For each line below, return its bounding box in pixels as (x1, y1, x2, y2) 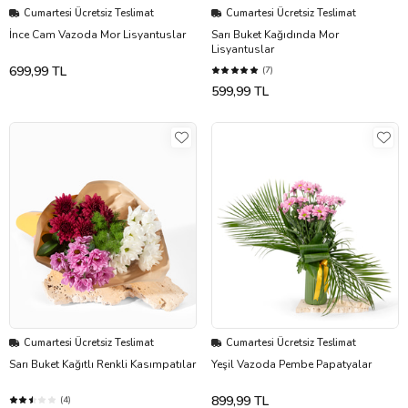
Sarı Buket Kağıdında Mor (211, 27, 339, 43)
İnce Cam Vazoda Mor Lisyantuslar (9, 27, 186, 43)
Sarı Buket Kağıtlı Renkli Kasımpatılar (9, 357, 196, 372)
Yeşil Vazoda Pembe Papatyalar (211, 357, 372, 372)
